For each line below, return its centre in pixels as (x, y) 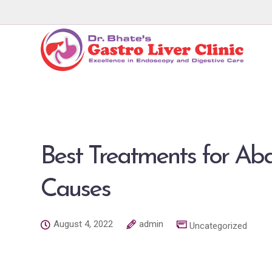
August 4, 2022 (83, 224)
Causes (75, 190)
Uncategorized (218, 226)
